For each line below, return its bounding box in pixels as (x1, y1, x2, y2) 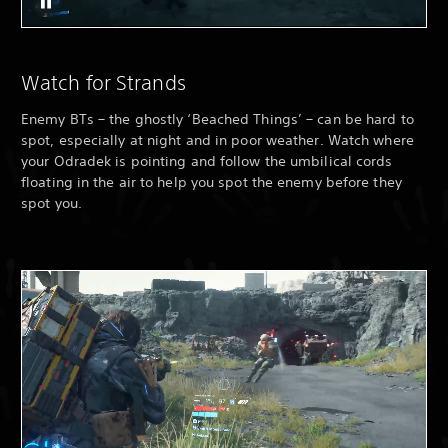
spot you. (21, 193, 82, 212)
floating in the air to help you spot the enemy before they (21, 172, 402, 191)
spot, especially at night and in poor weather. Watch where (21, 130, 414, 149)
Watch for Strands (21, 70, 186, 94)
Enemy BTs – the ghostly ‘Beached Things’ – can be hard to (21, 109, 414, 128)
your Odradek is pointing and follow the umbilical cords (21, 151, 393, 170)
